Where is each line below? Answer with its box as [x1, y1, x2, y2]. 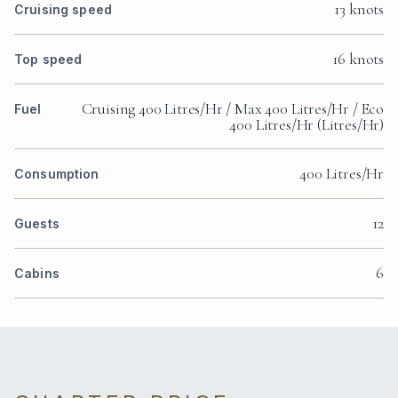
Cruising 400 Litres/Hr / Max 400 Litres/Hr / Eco [81, 99, 384, 119]
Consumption [14, 166, 99, 182]
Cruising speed [14, 2, 112, 18]
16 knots [332, 49, 384, 69]
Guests [14, 216, 60, 232]
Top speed [14, 52, 83, 68]
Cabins [14, 266, 60, 282]
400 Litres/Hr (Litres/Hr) [229, 115, 384, 135]
